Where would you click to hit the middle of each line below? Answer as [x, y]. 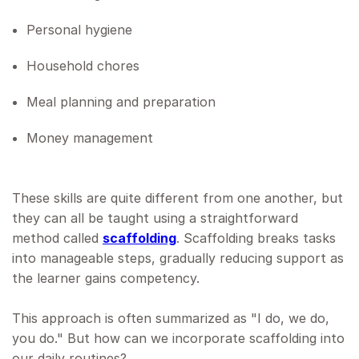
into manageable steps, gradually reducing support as [178, 258]
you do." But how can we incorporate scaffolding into [178, 339]
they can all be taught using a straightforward [155, 218]
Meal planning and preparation [121, 102]
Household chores [83, 66]
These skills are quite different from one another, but [177, 198]
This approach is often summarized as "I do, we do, [171, 319]
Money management [90, 138]
